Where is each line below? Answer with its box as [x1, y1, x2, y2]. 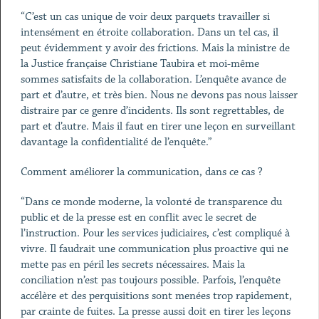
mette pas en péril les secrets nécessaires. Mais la [20, 258, 245, 271]
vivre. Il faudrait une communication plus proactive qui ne [20, 242, 288, 256]
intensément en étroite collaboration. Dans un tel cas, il [20, 26, 278, 39]
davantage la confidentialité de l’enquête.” [20, 135, 212, 149]
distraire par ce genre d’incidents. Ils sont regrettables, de [20, 104, 284, 117]
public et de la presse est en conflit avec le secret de [20, 211, 256, 224]
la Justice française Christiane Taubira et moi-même [20, 57, 259, 70]
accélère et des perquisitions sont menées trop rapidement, [20, 289, 292, 303]
